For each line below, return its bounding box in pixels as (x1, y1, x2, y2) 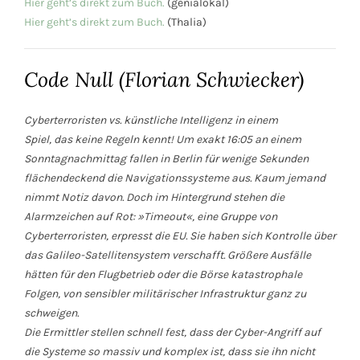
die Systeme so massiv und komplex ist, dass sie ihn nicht (24, 344, 315, 358)
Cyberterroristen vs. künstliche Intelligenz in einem (24, 112, 278, 127)
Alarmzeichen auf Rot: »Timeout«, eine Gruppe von (24, 209, 277, 223)
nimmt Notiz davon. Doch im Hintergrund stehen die (24, 190, 284, 204)
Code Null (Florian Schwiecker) (24, 66, 304, 92)
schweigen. (24, 305, 79, 320)
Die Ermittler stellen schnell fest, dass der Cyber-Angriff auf (24, 325, 321, 339)
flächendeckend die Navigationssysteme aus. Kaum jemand (24, 170, 325, 185)
